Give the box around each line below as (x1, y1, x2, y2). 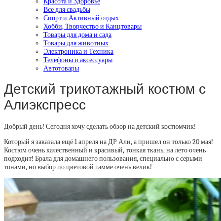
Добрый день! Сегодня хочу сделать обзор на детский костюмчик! (4, 122, 196, 131)
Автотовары (43, 64, 79, 73)
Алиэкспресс (4, 97, 86, 113)
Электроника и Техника (43, 47, 113, 56)
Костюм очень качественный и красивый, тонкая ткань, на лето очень (4, 146, 206, 154)
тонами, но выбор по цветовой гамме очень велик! (4, 163, 152, 171)
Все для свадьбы (43, 5, 90, 14)
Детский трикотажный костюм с (4, 81, 206, 97)
